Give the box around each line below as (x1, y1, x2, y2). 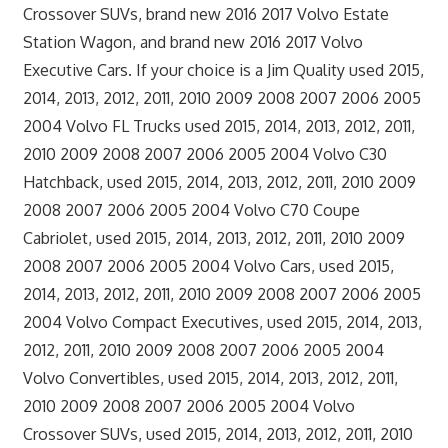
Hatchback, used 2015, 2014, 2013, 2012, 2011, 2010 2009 (22, 171, 416, 192)
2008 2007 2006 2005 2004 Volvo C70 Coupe (22, 199, 360, 220)
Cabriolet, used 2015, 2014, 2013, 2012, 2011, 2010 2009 (22, 227, 405, 248)
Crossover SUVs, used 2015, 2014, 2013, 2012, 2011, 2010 (22, 423, 413, 444)
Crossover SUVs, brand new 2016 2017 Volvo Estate (22, 3, 389, 24)
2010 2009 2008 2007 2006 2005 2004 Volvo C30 (22, 143, 387, 164)
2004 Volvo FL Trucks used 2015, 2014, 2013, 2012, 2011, (22, 115, 415, 136)
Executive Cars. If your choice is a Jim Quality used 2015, (22, 59, 424, 80)
